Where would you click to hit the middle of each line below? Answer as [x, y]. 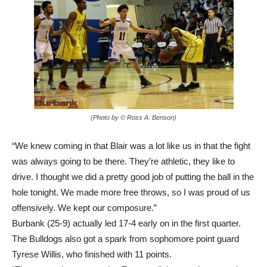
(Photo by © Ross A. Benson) [133, 96]
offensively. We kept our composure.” [84, 186]
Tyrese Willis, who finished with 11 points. [92, 232]
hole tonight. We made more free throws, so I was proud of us [131, 170]
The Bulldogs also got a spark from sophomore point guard [125, 217]
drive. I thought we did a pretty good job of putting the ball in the [133, 155]
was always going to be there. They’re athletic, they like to [123, 139]
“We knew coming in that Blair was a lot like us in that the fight [131, 124]
